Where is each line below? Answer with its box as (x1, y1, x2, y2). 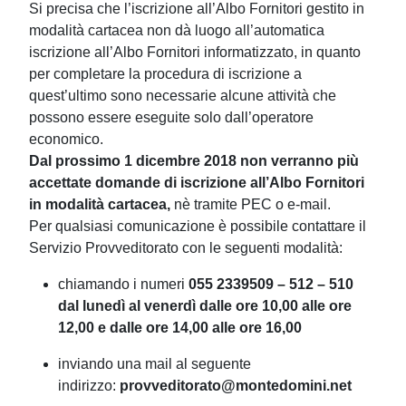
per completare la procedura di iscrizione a (29, 66, 302, 82)
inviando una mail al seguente (58, 356, 251, 372)
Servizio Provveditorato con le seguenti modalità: (29, 240, 343, 256)
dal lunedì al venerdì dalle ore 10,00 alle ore (58, 298, 352, 314)
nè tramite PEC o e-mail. (170, 197, 331, 212)
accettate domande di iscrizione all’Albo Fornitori (29, 175, 364, 190)
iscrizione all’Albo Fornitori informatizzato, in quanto (29, 44, 361, 60)
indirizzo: (58, 378, 120, 393)
